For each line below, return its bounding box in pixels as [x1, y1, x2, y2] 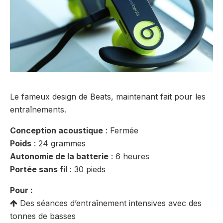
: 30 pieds [67, 164, 106, 175]
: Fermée [103, 125, 138, 136]
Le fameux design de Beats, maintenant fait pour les [10, 92, 206, 102]
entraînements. [10, 105, 66, 115]
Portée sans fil [10, 164, 67, 175]
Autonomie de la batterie [10, 151, 109, 162]
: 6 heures [109, 151, 149, 162]
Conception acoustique [10, 125, 103, 136]
